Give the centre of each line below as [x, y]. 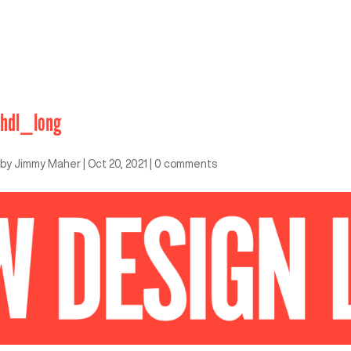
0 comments [186, 163]
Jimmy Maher [47, 163]
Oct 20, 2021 [118, 163]
